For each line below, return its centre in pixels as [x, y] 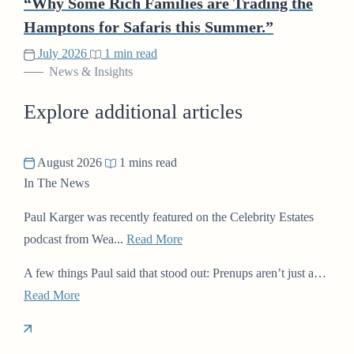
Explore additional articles [133, 112]
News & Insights [91, 72]
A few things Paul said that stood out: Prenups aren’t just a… [175, 273]
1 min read [129, 53]
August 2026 [70, 162]
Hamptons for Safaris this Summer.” [149, 26]
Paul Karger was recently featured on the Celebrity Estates [169, 217]
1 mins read [147, 162]
